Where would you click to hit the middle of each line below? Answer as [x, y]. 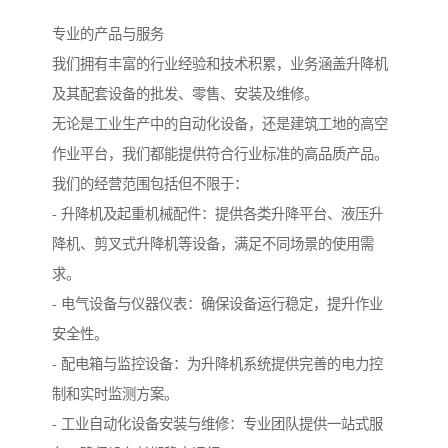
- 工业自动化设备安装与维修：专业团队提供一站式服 [217, 424]
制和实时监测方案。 [115, 394]
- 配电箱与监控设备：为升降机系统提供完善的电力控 [217, 364]
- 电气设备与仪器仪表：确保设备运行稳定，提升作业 [217, 304]
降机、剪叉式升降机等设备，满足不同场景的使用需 [213, 244]
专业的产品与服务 [108, 34]
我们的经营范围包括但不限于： [150, 184]
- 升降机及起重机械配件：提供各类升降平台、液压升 [217, 214]
